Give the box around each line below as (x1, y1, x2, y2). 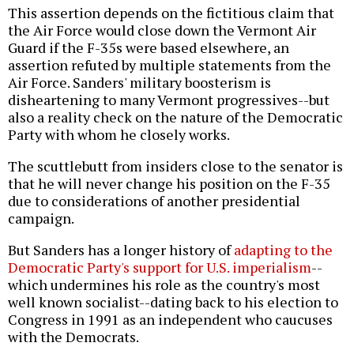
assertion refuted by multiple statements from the (8, 55, 331, 75)
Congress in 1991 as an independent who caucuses (8, 310, 333, 330)
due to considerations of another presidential (8, 191, 300, 211)
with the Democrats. (8, 327, 139, 347)
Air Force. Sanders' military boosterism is (8, 73, 271, 92)
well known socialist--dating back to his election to (8, 292, 338, 312)
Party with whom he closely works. (8, 125, 230, 145)
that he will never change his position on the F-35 (8, 174, 330, 194)
